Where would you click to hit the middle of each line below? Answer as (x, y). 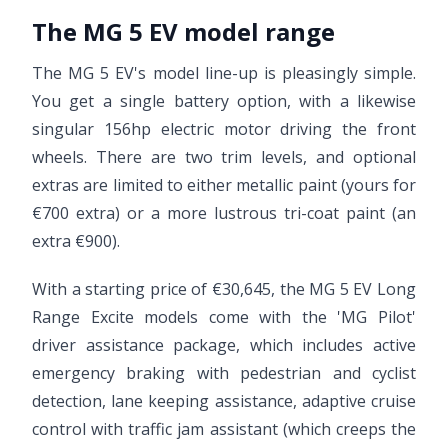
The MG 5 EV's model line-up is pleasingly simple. (224, 73)
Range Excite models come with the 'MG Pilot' (224, 317)
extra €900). (76, 241)
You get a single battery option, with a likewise (224, 101)
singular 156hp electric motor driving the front (224, 129)
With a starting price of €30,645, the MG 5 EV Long (224, 289)
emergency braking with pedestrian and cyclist (224, 373)
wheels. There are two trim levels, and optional (224, 157)
